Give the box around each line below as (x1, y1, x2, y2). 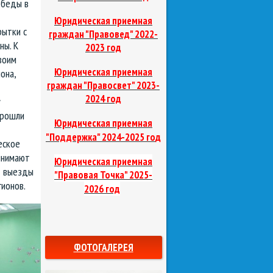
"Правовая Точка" (54, 168, 127, 182)
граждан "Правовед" (49, 27, 133, 41)
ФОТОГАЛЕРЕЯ (73, 241, 133, 255)
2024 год (85, 92, 121, 106)
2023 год (85, 41, 121, 55)
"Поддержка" (46, 130, 100, 144)
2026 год (84, 182, 120, 196)
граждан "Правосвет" (47, 79, 135, 93)
